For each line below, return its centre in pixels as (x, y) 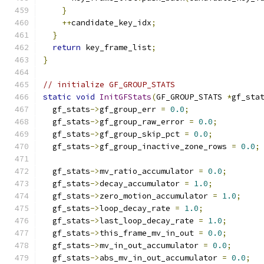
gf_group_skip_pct (142, 134)
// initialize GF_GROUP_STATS (109, 85)
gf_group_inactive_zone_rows (166, 146)
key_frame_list (116, 47)
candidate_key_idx (111, 23)
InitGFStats (126, 97)
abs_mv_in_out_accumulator (161, 258)
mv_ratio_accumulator (149, 171)
